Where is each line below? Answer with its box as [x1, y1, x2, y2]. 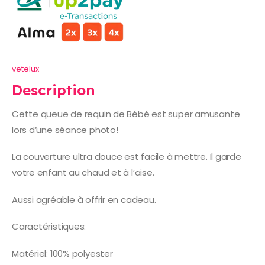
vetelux [12, 63, 39, 75]
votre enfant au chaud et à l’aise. [12, 166, 154, 179]
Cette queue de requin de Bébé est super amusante [12, 107, 240, 120]
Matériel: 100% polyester [12, 247, 113, 260]
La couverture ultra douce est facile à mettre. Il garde [12, 150, 241, 163]
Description [12, 80, 95, 99]
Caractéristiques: [12, 220, 86, 233]
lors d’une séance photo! [12, 123, 118, 136]
